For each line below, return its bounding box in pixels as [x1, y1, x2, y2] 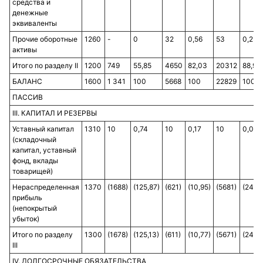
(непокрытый [12, 204, 57, 213]
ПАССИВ [12, 93, 43, 102]
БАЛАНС [12, 77, 42, 86]
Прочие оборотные [12, 35, 77, 43]
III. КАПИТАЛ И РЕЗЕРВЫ [12, 109, 97, 117]
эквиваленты [12, 19, 57, 28]
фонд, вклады [12, 156, 58, 165]
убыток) [12, 214, 39, 223]
